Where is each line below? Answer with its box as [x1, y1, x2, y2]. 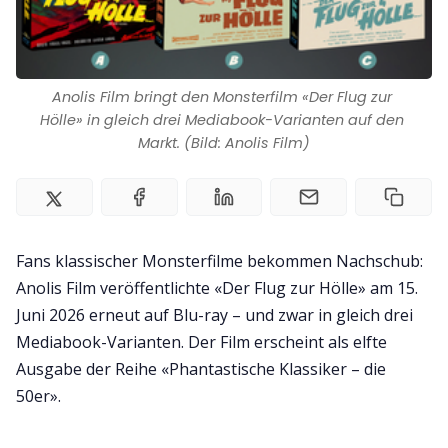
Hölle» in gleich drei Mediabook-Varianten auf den [40, 110, 404, 131]
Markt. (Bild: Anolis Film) [138, 133, 310, 154]
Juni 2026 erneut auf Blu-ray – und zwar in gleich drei [16, 304, 413, 327]
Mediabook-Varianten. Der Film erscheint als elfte [16, 331, 387, 354]
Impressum [181, 21, 267, 44]
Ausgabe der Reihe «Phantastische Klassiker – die [16, 358, 386, 381]
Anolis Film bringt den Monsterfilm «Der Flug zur [52, 87, 392, 108]
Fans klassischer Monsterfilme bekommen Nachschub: [16, 250, 423, 273]
